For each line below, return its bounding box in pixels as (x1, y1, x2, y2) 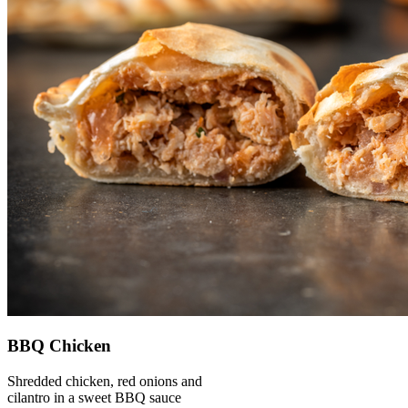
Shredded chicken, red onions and (7, 373, 202, 390)
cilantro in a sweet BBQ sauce (7, 390, 181, 406)
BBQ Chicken (7, 336, 111, 356)
